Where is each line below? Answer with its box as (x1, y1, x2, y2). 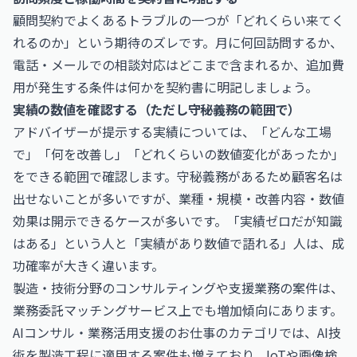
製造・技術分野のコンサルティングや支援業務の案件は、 (13, 278, 343, 297)
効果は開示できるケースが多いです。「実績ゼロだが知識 (13, 211, 342, 230)
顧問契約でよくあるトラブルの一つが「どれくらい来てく (13, 10, 344, 29)
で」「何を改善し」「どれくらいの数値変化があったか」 (13, 144, 344, 163)
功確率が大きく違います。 (13, 256, 164, 275)
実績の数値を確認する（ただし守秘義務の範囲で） (13, 100, 300, 119)
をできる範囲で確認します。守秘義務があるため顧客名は (13, 167, 343, 186)
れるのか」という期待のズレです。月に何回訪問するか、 (13, 33, 343, 52)
